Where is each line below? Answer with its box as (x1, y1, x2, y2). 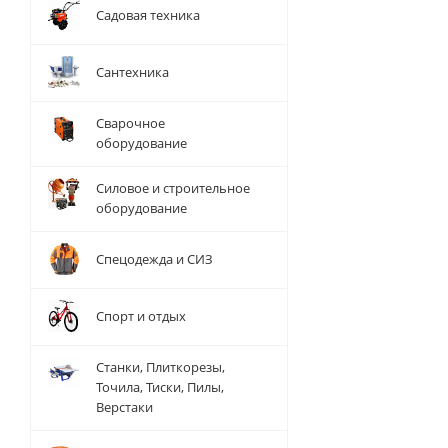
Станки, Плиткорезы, (96, 358, 225, 376)
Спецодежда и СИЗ (96, 250, 213, 268)
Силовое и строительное (96, 179, 250, 197)
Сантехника (96, 63, 169, 81)
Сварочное (96, 114, 165, 132)
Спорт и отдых (96, 307, 186, 325)
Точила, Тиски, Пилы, (96, 378, 224, 396)
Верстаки (96, 398, 153, 416)
